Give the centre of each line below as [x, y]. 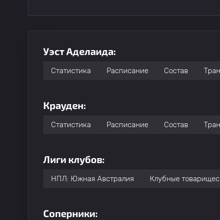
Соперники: [70, 213]
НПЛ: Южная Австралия [93, 179]
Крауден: [65, 105]
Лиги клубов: [74, 159]
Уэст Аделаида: [80, 51]
